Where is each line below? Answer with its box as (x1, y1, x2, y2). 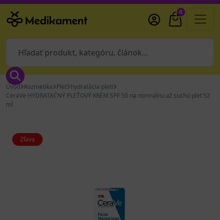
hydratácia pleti (71, 82, 113, 91)
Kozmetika (24, 82, 53, 91)
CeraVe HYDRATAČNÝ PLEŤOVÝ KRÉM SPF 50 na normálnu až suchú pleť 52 (6, 91, 210, 100)
